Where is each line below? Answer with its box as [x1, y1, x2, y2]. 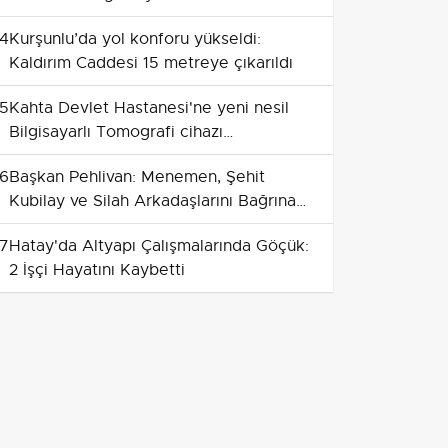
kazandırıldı [9, 146, 95, 166]
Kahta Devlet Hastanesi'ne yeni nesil [9, 98, 289, 118]
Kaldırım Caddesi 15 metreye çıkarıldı [9, 53, 293, 73]
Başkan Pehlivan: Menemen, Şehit [9, 167, 265, 187]
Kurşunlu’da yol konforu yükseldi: [9, 29, 261, 49]
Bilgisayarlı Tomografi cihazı [9, 122, 223, 142]
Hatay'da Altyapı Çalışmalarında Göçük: [9, 236, 309, 256]
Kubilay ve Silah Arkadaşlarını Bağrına [9, 191, 296, 211]
